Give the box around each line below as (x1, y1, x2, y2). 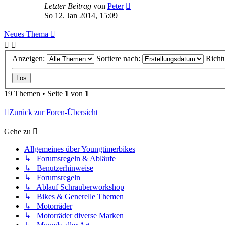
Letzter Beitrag (44, 2, 93, 10)
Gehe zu (4, 127, 31, 136)
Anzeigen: (12, 54, 47, 63)
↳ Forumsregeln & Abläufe (24, 154, 116, 163)
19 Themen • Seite (4, 89, 65, 98)
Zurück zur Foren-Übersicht (9, 107, 98, 117)
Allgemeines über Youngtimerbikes (24, 144, 135, 153)
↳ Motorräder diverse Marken (24, 211, 124, 220)
